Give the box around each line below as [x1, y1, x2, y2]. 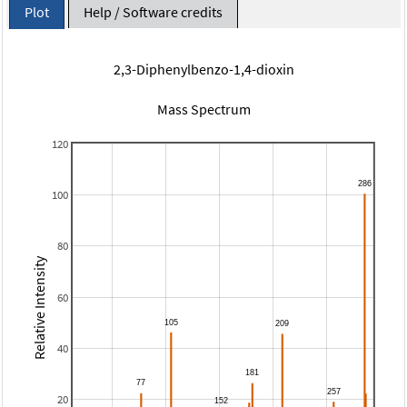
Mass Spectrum [156, 99, 251, 118]
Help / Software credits [83, 2, 223, 21]
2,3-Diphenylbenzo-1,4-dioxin [113, 59, 294, 78]
